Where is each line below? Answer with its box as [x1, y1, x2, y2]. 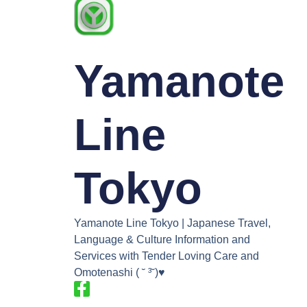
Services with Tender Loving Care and [73, 249, 259, 262]
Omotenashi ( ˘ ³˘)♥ [73, 266, 165, 278]
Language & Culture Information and [73, 233, 250, 245]
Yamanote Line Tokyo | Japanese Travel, [73, 217, 271, 229]
